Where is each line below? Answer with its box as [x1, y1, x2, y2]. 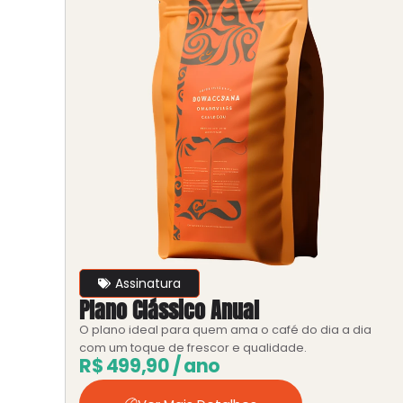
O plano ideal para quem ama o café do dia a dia [79, 322, 372, 338]
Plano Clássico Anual [79, 294, 259, 327]
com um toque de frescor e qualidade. [79, 340, 307, 356]
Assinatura [115, 274, 181, 293]
